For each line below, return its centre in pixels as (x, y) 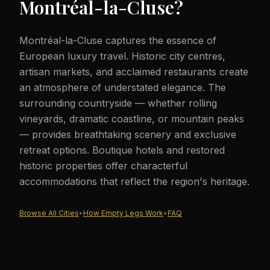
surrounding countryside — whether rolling (118, 103)
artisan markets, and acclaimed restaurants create (134, 72)
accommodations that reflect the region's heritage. (134, 181)
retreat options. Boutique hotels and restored (122, 150)
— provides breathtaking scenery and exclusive (128, 134)
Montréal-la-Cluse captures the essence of (118, 40)
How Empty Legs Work (123, 213)
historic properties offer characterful (103, 166)
